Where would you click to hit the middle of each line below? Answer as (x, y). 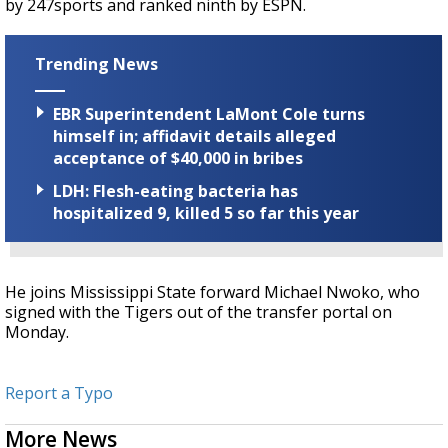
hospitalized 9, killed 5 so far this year (206, 213)
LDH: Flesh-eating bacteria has (175, 191)
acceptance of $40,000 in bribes (178, 158)
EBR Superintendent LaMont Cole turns (209, 114)
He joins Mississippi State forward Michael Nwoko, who (212, 292)
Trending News (96, 64)
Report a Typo (59, 393)
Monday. (37, 332)
